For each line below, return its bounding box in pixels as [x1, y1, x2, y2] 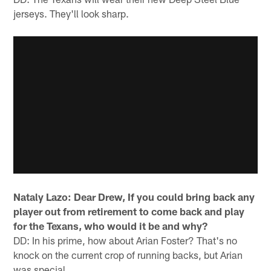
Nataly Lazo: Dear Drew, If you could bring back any [13, 191, 255, 203]
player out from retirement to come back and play [13, 205, 245, 218]
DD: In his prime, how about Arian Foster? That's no [13, 234, 238, 247]
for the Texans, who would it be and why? [13, 220, 208, 232]
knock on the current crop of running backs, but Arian [13, 249, 243, 261]
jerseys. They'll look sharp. [13, 7, 129, 19]
